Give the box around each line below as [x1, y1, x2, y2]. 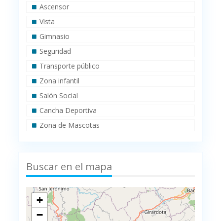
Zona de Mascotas [39, 120, 100, 130]
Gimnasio [39, 32, 70, 41]
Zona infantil [39, 76, 80, 86]
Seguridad [39, 46, 72, 56]
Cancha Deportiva [39, 106, 97, 115]
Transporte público [39, 61, 100, 71]
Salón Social [39, 91, 78, 101]
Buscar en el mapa [26, 160, 112, 174]
